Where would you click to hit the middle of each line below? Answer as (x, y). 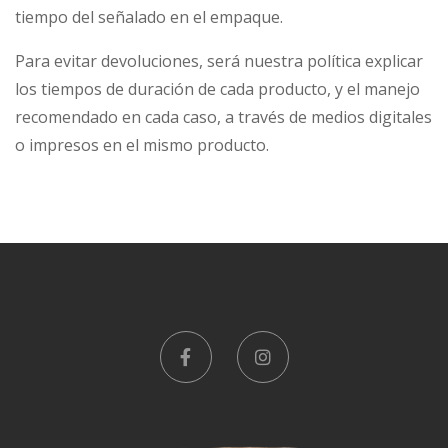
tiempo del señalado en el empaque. (149, 17)
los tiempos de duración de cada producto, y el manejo (217, 89)
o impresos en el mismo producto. (142, 145)
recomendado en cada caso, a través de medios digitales (223, 117)
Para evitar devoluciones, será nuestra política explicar (219, 61)
